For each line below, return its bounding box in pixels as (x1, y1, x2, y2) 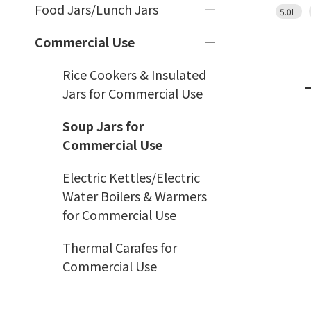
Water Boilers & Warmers (62, 187, 207, 205)
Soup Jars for (62, 117, 144, 135)
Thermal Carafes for (62, 238, 177, 256)
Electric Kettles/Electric (62, 168, 200, 186)
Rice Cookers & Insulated (62, 65, 206, 83)
